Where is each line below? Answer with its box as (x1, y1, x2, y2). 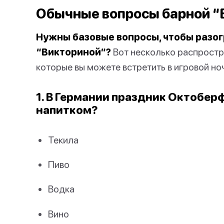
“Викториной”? (36, 46, 111, 57)
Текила (48, 134, 78, 145)
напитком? (36, 103, 98, 116)
